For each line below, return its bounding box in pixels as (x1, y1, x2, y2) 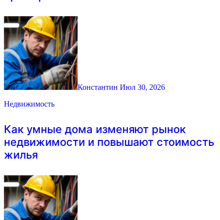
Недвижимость (4, 99, 55, 108)
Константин (78, 82, 120, 91)
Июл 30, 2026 (120, 82, 165, 91)
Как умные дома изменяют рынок (4, 123, 186, 136)
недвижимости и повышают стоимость (4, 136, 214, 149)
